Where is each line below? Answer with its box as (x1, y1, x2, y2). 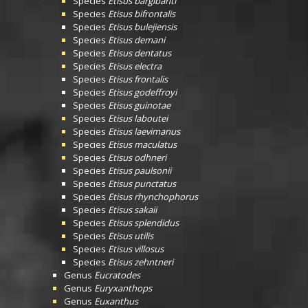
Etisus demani (108, 34, 165, 46)
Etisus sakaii (108, 203, 157, 216)
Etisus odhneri (108, 151, 166, 164)
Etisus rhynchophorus (108, 190, 198, 203)
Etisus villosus (108, 243, 164, 255)
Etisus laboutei (108, 112, 168, 124)
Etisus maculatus (108, 138, 177, 151)
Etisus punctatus (108, 177, 176, 190)
